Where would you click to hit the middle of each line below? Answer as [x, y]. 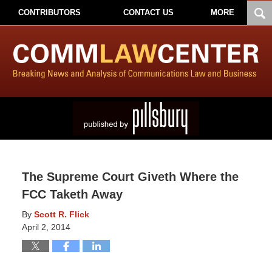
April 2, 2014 [46, 227]
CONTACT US [148, 12]
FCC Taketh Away [72, 194]
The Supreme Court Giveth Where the [130, 176]
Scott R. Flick [61, 214]
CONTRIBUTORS [49, 12]
